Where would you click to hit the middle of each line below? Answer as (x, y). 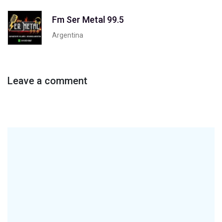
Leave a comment (47, 81)
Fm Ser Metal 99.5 (88, 19)
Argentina (68, 35)
